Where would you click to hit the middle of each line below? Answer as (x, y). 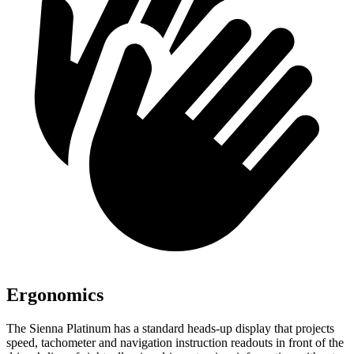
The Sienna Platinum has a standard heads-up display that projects (170, 328)
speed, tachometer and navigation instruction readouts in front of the (175, 342)
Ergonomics (55, 294)
